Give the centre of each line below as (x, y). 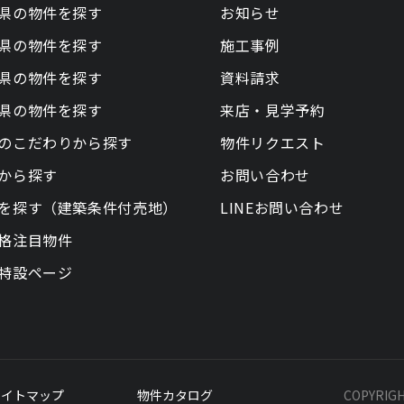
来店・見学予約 (273, 110)
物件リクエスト (273, 142)
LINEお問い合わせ (282, 207)
